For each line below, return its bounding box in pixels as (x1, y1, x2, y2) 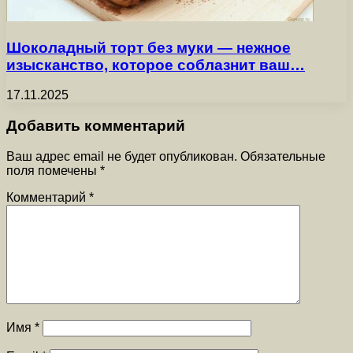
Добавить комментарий (6, 117, 185, 135)
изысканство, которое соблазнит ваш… (6, 56, 305, 73)
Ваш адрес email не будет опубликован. (6, 149, 237, 163)
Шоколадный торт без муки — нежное (6, 39, 291, 56)
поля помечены (6, 163, 100, 177)
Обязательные (240, 149, 325, 163)
